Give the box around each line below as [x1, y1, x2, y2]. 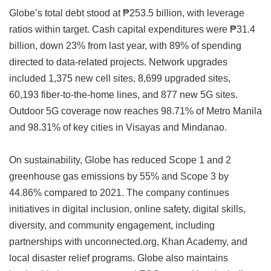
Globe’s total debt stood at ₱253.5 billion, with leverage [9, 7, 244, 19]
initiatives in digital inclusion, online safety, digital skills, [9, 203, 246, 215]
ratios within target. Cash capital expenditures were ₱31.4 [9, 24, 255, 35]
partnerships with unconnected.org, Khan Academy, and [9, 236, 247, 247]
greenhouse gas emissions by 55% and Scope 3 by [9, 171, 229, 182]
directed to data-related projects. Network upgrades [9, 56, 227, 68]
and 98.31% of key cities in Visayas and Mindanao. [9, 122, 227, 133]
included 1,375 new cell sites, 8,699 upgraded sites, [9, 73, 230, 84]
